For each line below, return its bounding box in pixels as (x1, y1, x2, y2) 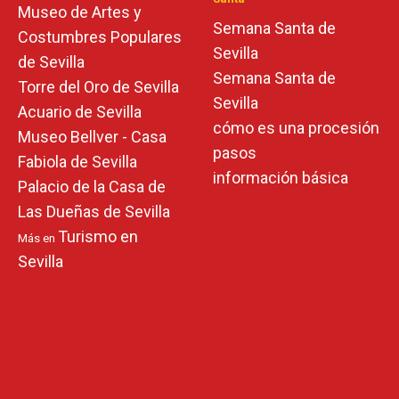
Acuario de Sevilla (18, 102, 142, 121)
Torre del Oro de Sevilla (18, 77, 179, 96)
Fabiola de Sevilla (18, 152, 137, 171)
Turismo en (58, 227, 138, 246)
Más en (18, 232, 58, 245)
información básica (213, 168, 348, 187)
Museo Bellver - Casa (18, 127, 167, 146)
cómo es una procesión (213, 118, 379, 137)
